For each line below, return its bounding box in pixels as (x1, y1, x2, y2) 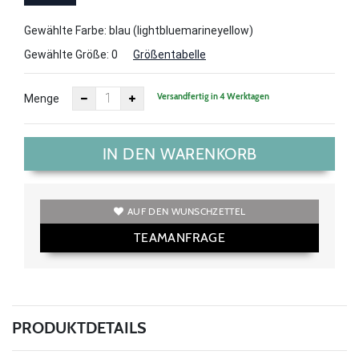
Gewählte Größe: (24, 47, 111, 61)
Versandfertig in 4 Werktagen (157, 91, 269, 103)
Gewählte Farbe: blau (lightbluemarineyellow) (24, 23, 253, 37)
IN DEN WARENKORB (102, 143, 257, 163)
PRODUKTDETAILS (12, 317, 147, 337)
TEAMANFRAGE (133, 229, 226, 245)
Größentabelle (133, 47, 206, 61)
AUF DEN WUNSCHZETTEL (127, 204, 246, 217)
